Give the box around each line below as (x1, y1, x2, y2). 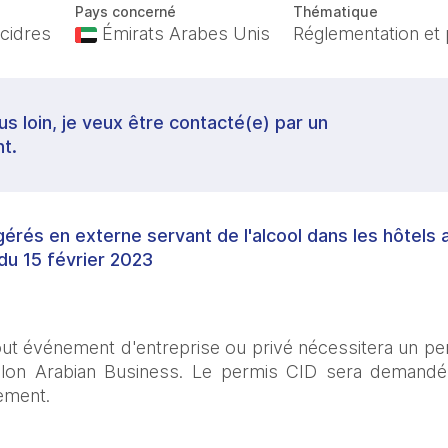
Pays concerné (74, 3, 176, 20)
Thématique (293, 3, 379, 20)
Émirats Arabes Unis (96, 23, 270, 44)
